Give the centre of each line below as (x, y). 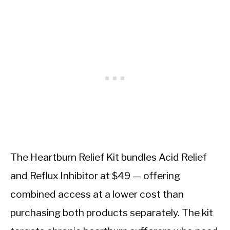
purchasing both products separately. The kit (112, 213)
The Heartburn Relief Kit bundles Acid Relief (109, 157)
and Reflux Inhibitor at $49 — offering (95, 176)
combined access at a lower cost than (97, 194)
